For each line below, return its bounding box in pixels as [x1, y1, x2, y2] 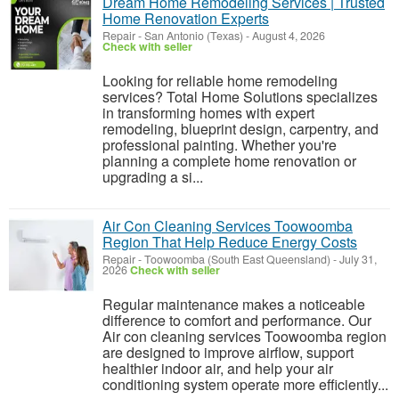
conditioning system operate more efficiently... [102, 374, 388, 395]
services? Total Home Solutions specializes [102, 86, 378, 107]
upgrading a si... [102, 167, 203, 187]
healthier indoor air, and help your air [102, 358, 333, 379]
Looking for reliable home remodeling [102, 70, 338, 91]
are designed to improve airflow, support [102, 342, 354, 362]
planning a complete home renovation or [102, 151, 356, 171]
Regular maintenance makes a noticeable [102, 294, 365, 314]
